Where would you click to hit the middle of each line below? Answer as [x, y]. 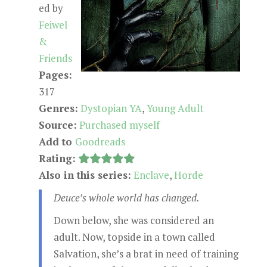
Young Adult [175, 108]
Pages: [55, 75]
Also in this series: [85, 175]
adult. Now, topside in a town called [134, 237]
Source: [58, 125]
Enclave [151, 175]
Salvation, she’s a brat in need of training [146, 254]
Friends [55, 58]
